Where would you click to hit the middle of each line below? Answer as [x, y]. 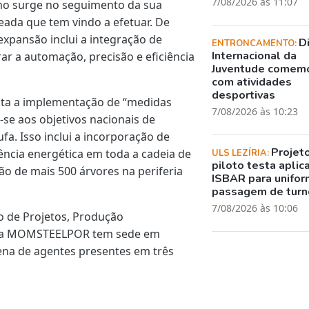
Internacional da [255, 56]
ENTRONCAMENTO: [256, 43]
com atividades [252, 82]
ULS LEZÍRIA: [242, 153]
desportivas [244, 95]
